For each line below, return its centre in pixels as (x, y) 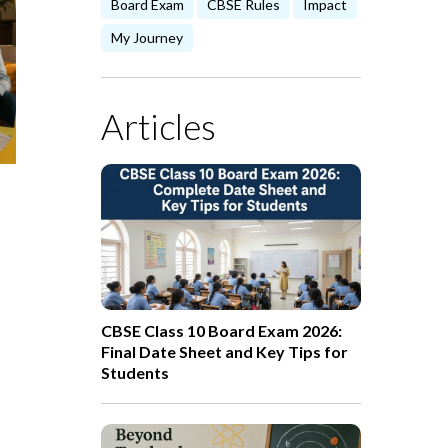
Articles (158, 126)
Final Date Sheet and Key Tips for (224, 351)
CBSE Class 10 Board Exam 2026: (221, 330)
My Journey (147, 37)
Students (135, 372)
